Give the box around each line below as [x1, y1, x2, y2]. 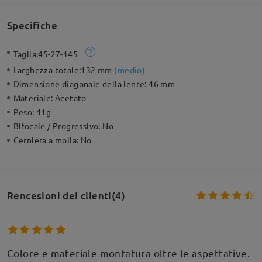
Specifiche [6, 18, 57, 32]
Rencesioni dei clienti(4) [6, 188, 125, 202]
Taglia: [13, 49, 39, 60]
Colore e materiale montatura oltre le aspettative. [6, 246, 250, 259]
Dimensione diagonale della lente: [13, 78, 149, 89]
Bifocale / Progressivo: [13, 120, 103, 132]
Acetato [55, 92, 87, 104]
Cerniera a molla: [13, 135, 81, 146]
